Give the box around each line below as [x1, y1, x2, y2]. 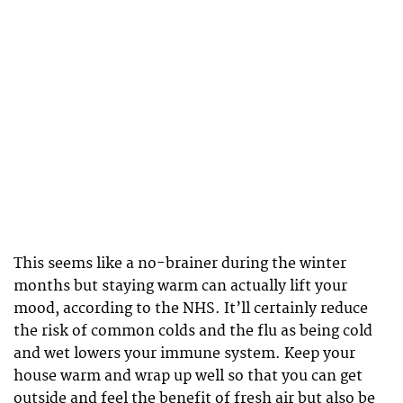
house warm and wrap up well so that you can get [13, 367, 363, 386]
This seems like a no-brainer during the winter [13, 255, 346, 273]
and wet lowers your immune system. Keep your [13, 345, 355, 363]
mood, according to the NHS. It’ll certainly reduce [13, 300, 368, 318]
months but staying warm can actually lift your [13, 277, 347, 296]
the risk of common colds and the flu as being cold [13, 322, 372, 341]
